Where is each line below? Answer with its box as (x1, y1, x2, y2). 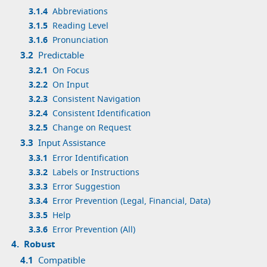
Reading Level (52, 20, 108, 32)
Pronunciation (52, 35, 108, 46)
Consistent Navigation (52, 94, 141, 105)
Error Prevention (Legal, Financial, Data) (52, 195, 210, 207)
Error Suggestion (52, 181, 120, 193)
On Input (52, 79, 89, 91)
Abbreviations (52, 6, 108, 17)
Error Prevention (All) (52, 224, 135, 235)
